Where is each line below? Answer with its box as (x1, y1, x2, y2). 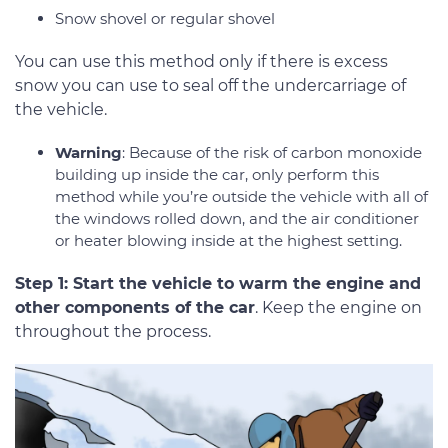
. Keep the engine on (255, 298, 422, 318)
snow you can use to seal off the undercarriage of (15, 76, 406, 96)
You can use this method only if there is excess (15, 52, 388, 72)
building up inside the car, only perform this (55, 165, 379, 185)
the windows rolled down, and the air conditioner (55, 209, 419, 229)
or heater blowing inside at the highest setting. (55, 231, 402, 251)
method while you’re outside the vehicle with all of (55, 187, 428, 207)
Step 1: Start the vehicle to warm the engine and (15, 274, 421, 294)
